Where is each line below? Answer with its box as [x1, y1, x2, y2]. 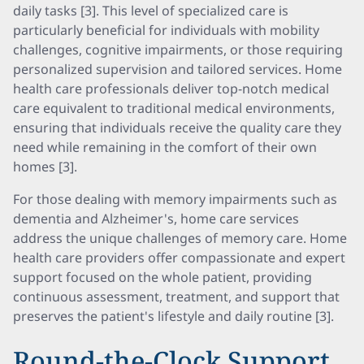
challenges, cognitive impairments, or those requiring [13, 41, 343, 58]
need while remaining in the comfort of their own [13, 138, 317, 156]
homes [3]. [13, 158, 77, 175]
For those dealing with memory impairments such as [13, 190, 337, 208]
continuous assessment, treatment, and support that [13, 288, 340, 305]
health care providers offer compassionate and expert [13, 249, 345, 266]
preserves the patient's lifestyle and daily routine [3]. [13, 307, 334, 325]
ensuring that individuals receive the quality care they [13, 119, 341, 136]
